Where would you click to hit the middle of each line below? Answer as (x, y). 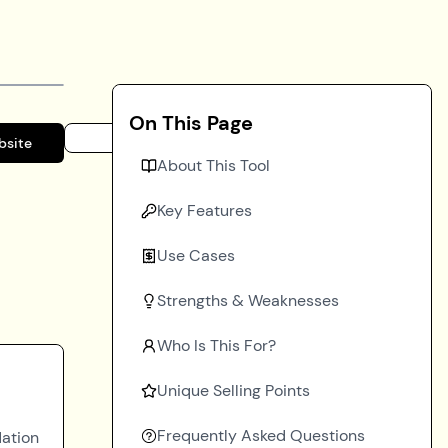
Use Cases (196, 255)
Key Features (204, 210)
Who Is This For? (216, 345)
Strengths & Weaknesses (248, 300)
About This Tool (213, 165)
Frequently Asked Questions (261, 435)
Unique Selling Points (233, 390)
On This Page (191, 123)
